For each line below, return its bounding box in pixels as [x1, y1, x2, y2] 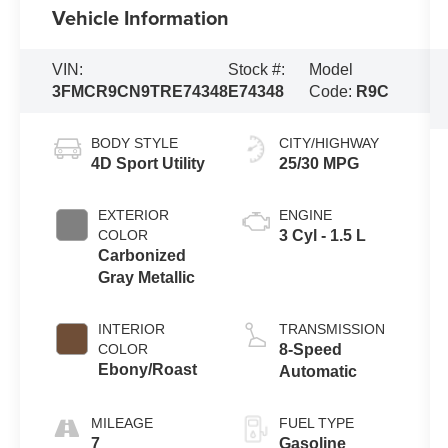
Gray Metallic [98, 269, 196, 287]
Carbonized [98, 247, 187, 265]
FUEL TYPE [278, 415, 354, 432]
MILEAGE [91, 415, 154, 432]
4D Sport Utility [91, 155, 206, 173]
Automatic [278, 363, 357, 381]
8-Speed [278, 341, 342, 359]
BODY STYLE [91, 135, 179, 152]
